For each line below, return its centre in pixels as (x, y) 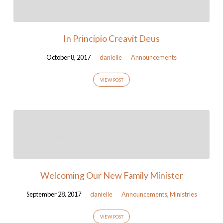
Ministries (183, 194)
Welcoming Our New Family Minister (111, 175)
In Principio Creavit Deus (111, 38)
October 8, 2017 (68, 57)
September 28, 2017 (54, 194)
